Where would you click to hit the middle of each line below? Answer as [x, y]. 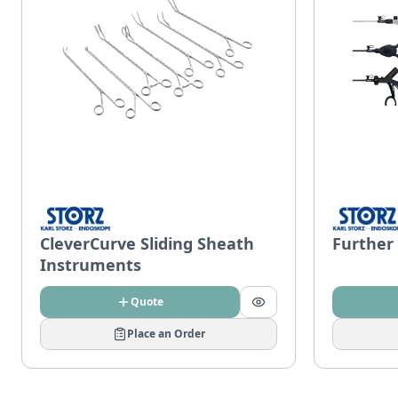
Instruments [91, 265]
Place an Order [166, 334]
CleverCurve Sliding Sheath [147, 243]
